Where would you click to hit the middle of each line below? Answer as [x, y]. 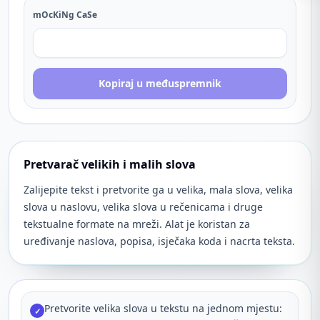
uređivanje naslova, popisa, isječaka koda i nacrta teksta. [159, 241]
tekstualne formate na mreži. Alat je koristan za [137, 224]
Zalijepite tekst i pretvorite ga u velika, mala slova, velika [158, 190]
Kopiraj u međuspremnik [160, 83]
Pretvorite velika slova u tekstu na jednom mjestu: [163, 308]
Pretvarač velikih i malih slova [110, 164]
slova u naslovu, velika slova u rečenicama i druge [143, 207]
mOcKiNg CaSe [65, 15]
